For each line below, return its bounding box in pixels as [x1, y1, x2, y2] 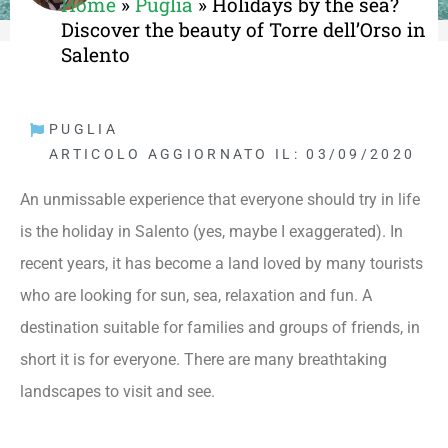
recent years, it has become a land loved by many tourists [20, 254, 423, 273]
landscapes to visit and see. [20, 382, 215, 401]
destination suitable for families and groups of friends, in [20, 318, 420, 337]
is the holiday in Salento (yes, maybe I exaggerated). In [20, 222, 403, 241]
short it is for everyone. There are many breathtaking [20, 350, 387, 369]
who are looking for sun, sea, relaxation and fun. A [20, 286, 372, 305]
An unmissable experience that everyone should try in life [20, 190, 420, 209]
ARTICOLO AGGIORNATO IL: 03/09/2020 [49, 146, 416, 162]
